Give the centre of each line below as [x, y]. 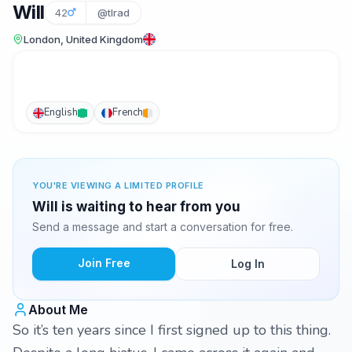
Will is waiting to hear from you [136, 207]
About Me [58, 310]
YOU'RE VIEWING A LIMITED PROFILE [118, 185]
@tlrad [113, 13]
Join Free [104, 263]
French [128, 112]
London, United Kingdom [83, 39]
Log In [247, 264]
